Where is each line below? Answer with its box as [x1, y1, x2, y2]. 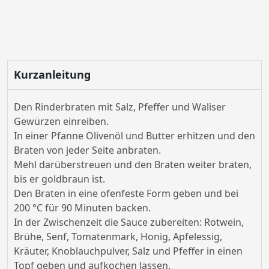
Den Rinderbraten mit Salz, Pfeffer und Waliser [14, 100, 226, 114]
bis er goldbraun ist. [14, 172, 105, 186]
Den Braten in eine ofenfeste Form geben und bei [14, 187, 238, 201]
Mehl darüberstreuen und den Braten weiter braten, [14, 158, 252, 172]
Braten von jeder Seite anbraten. [14, 144, 161, 157]
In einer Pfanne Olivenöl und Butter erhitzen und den [14, 129, 255, 143]
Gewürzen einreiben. [14, 115, 109, 128]
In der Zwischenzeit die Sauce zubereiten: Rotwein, [14, 216, 244, 229]
